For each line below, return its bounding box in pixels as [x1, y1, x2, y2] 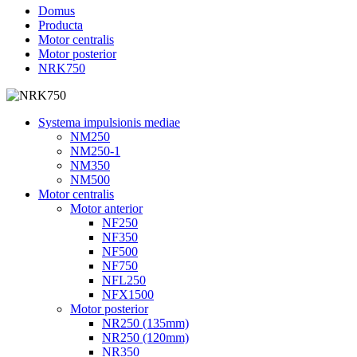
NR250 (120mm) [102, 331, 189, 345]
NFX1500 [102, 288, 154, 302]
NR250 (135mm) [102, 316, 189, 331]
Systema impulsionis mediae [38, 116, 180, 130]
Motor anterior [70, 202, 143, 216]
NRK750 [38, 61, 85, 76]
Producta [38, 18, 83, 33]
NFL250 [102, 273, 146, 288]
